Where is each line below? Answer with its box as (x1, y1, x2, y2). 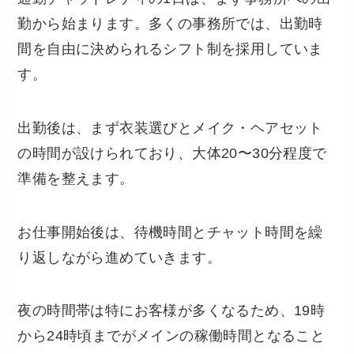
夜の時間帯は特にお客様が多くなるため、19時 (17, 303, 326, 319)
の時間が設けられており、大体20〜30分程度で (17, 145, 327, 161)
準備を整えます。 (17, 170, 134, 186)
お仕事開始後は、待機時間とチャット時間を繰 (17, 224, 323, 240)
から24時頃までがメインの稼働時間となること (17, 328, 326, 345)
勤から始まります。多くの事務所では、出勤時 (17, 15, 323, 32)
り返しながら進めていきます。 (17, 249, 222, 265)
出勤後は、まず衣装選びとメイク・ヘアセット (17, 119, 323, 136)
